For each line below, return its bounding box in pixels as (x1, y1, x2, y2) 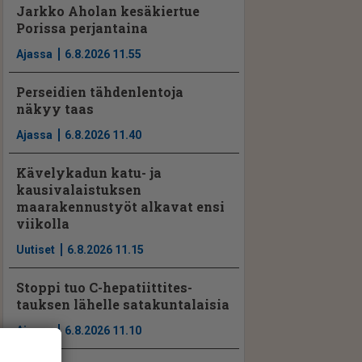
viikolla (16, 215, 70, 232)
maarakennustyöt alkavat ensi (16, 198, 225, 215)
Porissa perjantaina (16, 19, 149, 36)
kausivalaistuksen (16, 181, 142, 198)
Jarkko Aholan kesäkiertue (16, 2, 200, 19)
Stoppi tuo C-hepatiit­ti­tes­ (16, 279, 193, 297)
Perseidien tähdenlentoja (16, 82, 184, 100)
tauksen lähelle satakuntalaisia (16, 296, 230, 314)
